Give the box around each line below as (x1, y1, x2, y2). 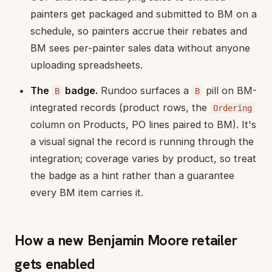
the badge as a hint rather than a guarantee (30, 169, 234, 182)
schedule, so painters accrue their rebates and (30, 24, 247, 37)
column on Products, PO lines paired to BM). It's (30, 118, 256, 131)
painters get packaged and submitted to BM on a (30, 7, 257, 20)
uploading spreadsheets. (30, 58, 143, 71)
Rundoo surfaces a (98, 84, 192, 97)
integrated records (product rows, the (30, 101, 210, 114)
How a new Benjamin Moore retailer (15, 231, 237, 250)
